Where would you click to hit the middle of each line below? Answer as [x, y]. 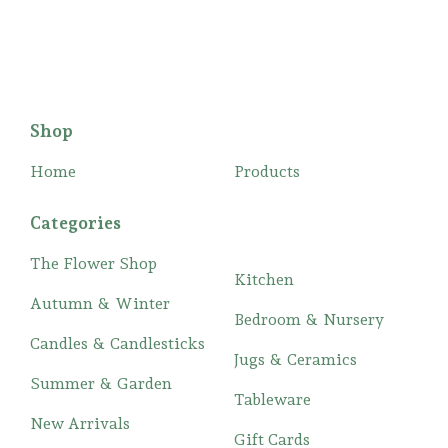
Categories [75, 223]
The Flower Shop [93, 264]
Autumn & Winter [100, 304]
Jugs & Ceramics [295, 360]
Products [267, 172]
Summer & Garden [101, 384]
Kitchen [264, 280]
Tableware [272, 400]
